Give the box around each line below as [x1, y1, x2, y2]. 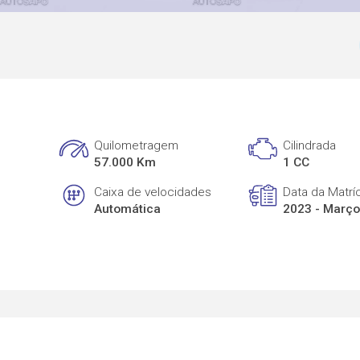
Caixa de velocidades [94, 184, 212, 199]
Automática [94, 201, 162, 216]
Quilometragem [94, 138, 179, 153]
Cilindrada [283, 138, 337, 153]
